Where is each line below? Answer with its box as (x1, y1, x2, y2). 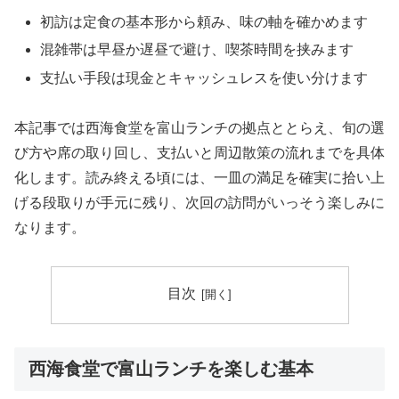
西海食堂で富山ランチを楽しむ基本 (28, 359, 313, 379)
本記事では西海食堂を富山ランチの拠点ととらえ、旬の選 (14, 120, 385, 136)
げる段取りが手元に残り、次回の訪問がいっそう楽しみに (14, 195, 385, 211)
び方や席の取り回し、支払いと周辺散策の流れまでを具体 (14, 145, 385, 161)
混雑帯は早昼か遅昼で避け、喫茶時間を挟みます (40, 42, 354, 58)
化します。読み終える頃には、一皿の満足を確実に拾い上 (14, 170, 385, 186)
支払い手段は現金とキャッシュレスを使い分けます (40, 69, 369, 85)
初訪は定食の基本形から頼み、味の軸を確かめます (40, 14, 369, 30)
